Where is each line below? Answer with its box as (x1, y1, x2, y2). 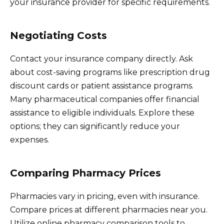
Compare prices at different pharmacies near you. (10, 204, 207, 214)
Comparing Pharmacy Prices (10, 166, 161, 179)
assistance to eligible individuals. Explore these (10, 107, 194, 117)
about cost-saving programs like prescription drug (10, 67, 210, 77)
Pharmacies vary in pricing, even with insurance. (10, 191, 199, 201)
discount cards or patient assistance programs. (10, 80, 193, 90)
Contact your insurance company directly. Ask (10, 53, 193, 63)
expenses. (10, 134, 49, 144)
